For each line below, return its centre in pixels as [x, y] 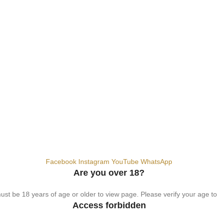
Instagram [94, 162]
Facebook [61, 162]
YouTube [125, 162]
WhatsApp [156, 162]
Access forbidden [109, 206]
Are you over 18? [109, 173]
